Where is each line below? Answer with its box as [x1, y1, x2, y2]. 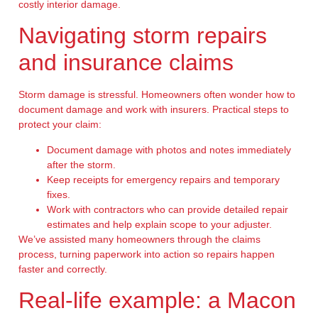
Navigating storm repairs [18, 23, 267, 49]
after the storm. [46, 158, 116, 170]
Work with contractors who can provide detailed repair [46, 203, 288, 215]
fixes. [46, 188, 70, 200]
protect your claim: [18, 119, 102, 131]
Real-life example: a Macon [18, 287, 296, 314]
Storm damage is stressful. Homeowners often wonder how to [18, 89, 295, 101]
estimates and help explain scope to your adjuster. [46, 218, 272, 230]
